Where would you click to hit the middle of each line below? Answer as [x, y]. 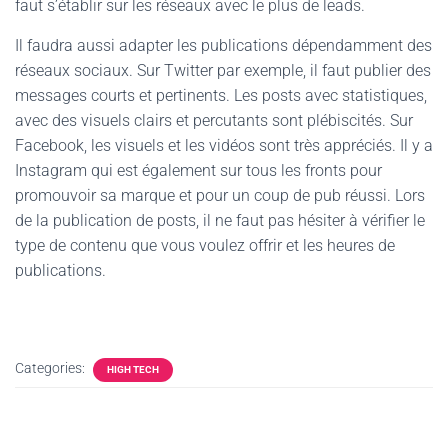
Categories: [51, 368]
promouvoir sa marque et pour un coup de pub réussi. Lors [220, 195]
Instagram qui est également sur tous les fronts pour [198, 170]
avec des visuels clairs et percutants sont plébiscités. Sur [214, 120]
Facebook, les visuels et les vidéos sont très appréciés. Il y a [224, 145]
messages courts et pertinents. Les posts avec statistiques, [221, 95]
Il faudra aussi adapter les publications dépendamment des [223, 45]
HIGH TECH [133, 369]
